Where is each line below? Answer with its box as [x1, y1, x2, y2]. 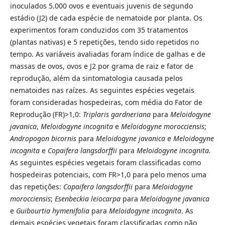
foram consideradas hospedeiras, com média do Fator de [10, 97, 202, 107]
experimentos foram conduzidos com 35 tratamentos [10, 25, 188, 35]
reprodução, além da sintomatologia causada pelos [10, 73, 183, 83]
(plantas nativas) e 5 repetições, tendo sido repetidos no [10, 37, 199, 47]
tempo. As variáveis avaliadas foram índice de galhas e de [10, 49, 205, 59]
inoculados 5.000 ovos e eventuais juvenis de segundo [10, 1, 193, 11]
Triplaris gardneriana [82, 109, 151, 120]
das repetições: [10, 182, 63, 192]
